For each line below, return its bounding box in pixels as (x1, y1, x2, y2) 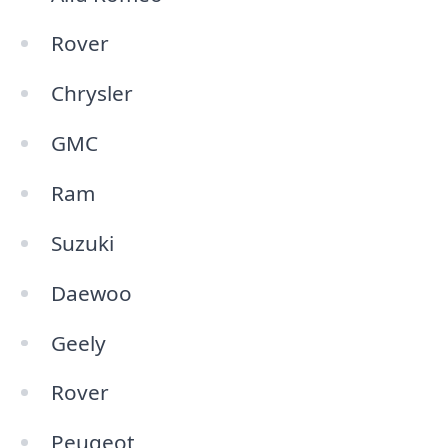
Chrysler (50, 79, 133, 108)
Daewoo (50, 278, 132, 307)
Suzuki (50, 228, 114, 257)
